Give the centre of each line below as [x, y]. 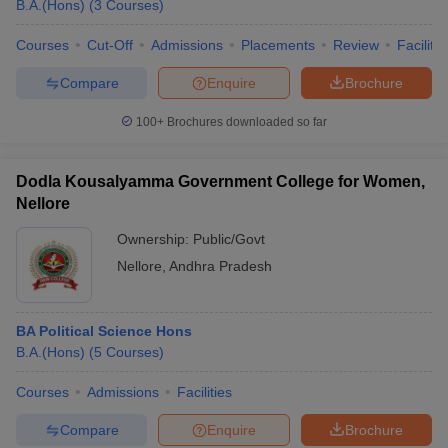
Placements [278, 45]
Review [356, 45]
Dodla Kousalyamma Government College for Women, [220, 181]
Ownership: [155, 239]
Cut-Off [110, 45]
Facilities [204, 392]
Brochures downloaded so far [245, 122]
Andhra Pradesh [220, 266]
